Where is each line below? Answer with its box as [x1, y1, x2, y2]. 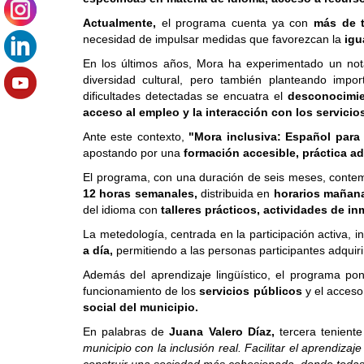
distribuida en [200, 187, 274, 201]
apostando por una [83, 146, 184, 160]
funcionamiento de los [83, 284, 200, 298]
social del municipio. [83, 301, 198, 314]
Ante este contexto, [83, 130, 189, 144]
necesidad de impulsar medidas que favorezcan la [83, 32, 344, 46]
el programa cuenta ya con [161, 16, 314, 30]
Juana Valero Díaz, [169, 325, 279, 339]
